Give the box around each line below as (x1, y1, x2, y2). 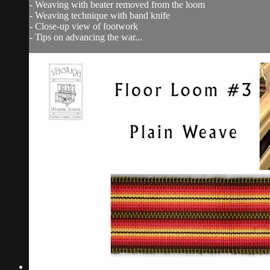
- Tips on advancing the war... (30, 31, 142, 42)
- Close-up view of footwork (30, 20, 138, 31)
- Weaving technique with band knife (30, 10, 170, 20)
